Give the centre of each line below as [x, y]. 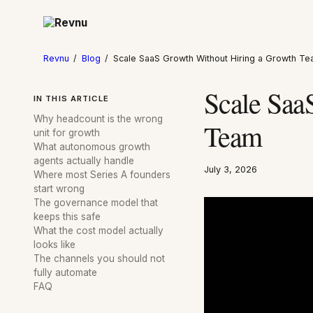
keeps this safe [67, 217]
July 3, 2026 [231, 169]
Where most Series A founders [102, 175]
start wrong [59, 189]
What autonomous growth [92, 147]
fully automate [65, 273]
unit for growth [67, 133]
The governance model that [96, 203]
